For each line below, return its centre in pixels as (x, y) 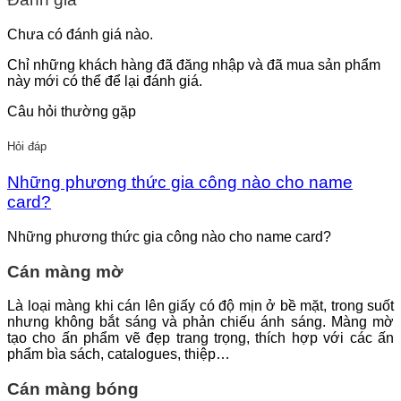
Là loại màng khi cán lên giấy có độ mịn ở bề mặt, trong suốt (200, 306)
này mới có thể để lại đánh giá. (105, 81)
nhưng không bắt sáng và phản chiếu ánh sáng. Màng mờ (200, 322)
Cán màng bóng (73, 388)
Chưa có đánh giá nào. (80, 34)
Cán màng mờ (65, 271)
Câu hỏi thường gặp (72, 111)
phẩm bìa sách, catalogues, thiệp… (119, 354)
